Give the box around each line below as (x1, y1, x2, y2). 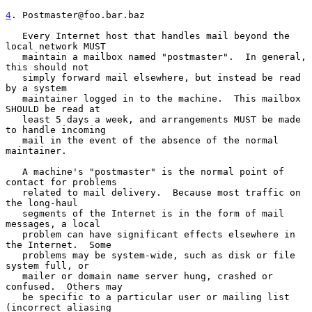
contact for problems (6, 176, 117, 187)
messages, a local (6, 218, 100, 229)
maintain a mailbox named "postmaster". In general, (6, 51, 22, 62)
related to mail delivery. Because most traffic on (6, 187, 22, 198)
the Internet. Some (6, 239, 111, 250)
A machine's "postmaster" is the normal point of (6, 166, 22, 177)
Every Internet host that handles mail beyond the (6, 30, 22, 41)
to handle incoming (6, 124, 106, 135)
